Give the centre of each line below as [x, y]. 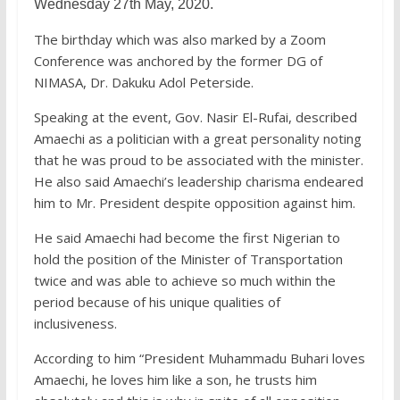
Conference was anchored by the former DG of [178, 61]
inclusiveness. [75, 324]
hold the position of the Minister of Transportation [188, 259]
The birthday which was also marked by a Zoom [179, 40]
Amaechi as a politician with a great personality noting [197, 139]
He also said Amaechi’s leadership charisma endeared [198, 182]
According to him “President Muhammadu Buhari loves [199, 358]
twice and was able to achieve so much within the [184, 281]
